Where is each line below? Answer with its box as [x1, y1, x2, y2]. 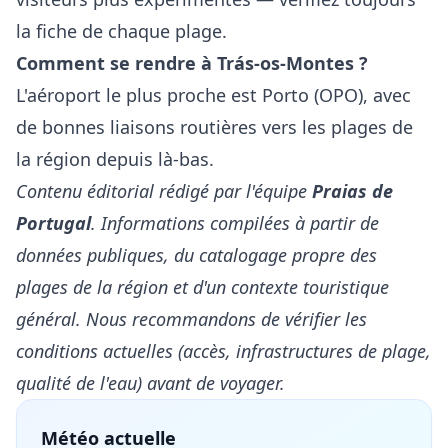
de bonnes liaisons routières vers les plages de [16, 115, 413, 139]
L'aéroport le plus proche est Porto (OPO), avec [16, 83, 411, 107]
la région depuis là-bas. [16, 147, 214, 171]
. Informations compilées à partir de [91, 211, 379, 235]
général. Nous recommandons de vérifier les [16, 307, 367, 331]
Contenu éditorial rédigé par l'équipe [16, 179, 312, 203]
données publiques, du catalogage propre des [16, 243, 377, 267]
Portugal [16, 211, 91, 235]
